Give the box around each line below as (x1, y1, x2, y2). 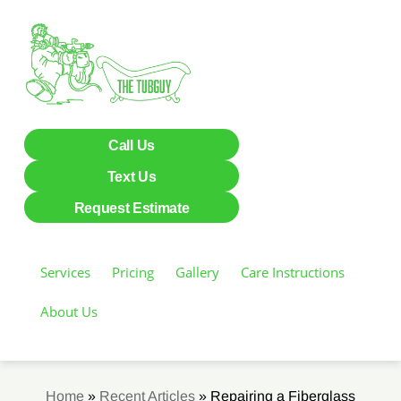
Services (40, 263, 90, 282)
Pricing (112, 263, 154, 282)
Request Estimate (73, 200, 190, 217)
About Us (40, 303, 98, 321)
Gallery (175, 263, 219, 282)
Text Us (107, 169, 157, 185)
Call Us (108, 138, 155, 154)
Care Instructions (241, 263, 345, 282)
